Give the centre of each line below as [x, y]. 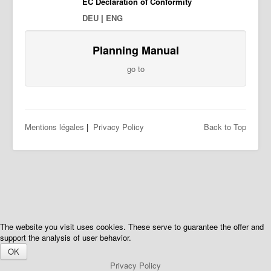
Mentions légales [54, 127]
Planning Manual [135, 50]
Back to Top [225, 127]
